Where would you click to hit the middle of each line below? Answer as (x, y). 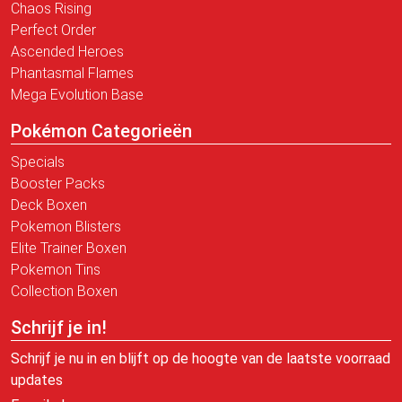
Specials (38, 162)
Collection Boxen (64, 291)
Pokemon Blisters (66, 226)
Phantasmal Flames (72, 73)
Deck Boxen (49, 205)
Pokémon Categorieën (101, 131)
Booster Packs (58, 183)
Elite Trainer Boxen (69, 248)
